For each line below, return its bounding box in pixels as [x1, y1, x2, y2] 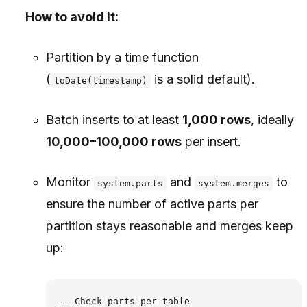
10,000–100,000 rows [45, 134, 182, 149]
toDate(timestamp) [53, 75, 147, 86]
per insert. [181, 134, 241, 149]
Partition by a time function [45, 50, 199, 64]
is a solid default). [150, 72, 255, 86]
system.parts [97, 178, 163, 188]
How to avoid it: [25, 10, 119, 24]
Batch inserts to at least [45, 112, 182, 127]
